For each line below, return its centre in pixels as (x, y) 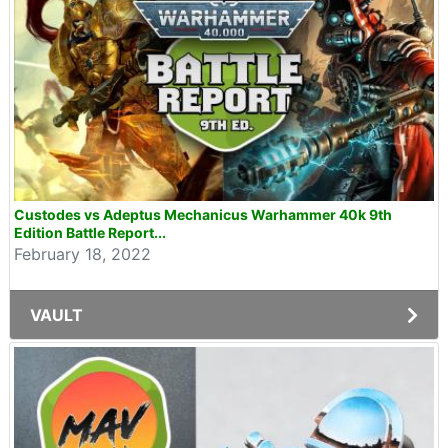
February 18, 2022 (82, 254)
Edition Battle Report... (90, 232)
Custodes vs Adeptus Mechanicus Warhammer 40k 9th (203, 214)
